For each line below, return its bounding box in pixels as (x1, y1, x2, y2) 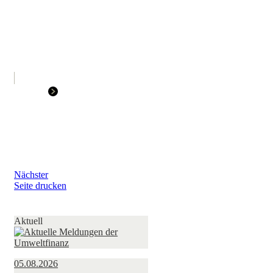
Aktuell (14, 216, 43, 227)
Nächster (14, 169, 49, 180)
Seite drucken (14, 180, 67, 191)
